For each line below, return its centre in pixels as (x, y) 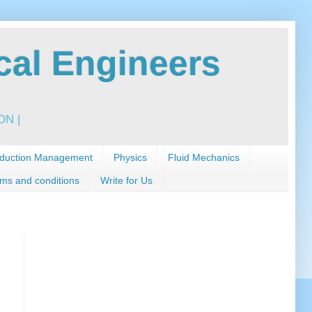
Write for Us (126, 180)
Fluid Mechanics (204, 157)
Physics (130, 157)
